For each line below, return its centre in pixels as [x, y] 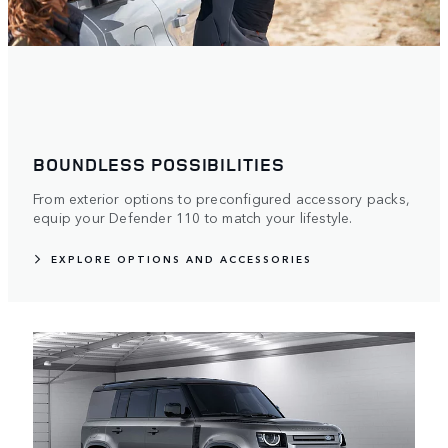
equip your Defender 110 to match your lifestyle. [193, 217]
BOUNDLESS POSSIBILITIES [159, 164]
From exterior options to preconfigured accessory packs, [222, 198]
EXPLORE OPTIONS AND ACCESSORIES [181, 259]
